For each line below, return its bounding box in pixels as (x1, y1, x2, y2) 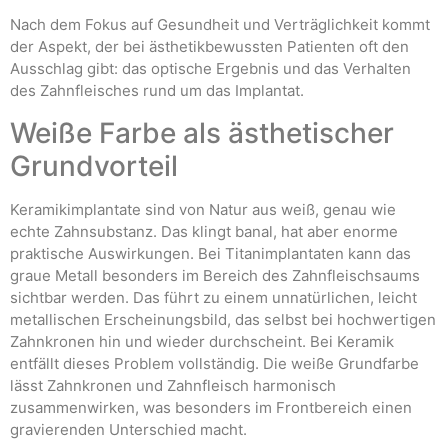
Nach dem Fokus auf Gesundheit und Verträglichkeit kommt (10, 15, 430, 35)
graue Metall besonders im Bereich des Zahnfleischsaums (10, 265, 420, 285)
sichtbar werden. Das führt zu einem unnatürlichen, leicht (10, 287, 417, 307)
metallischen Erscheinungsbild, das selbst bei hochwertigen (10, 309, 436, 329)
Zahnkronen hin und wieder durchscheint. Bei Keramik (10, 331, 394, 351)
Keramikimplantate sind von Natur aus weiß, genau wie (10, 199, 396, 219)
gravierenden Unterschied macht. (10, 419, 247, 439)
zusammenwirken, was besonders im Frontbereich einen (10, 397, 412, 417)
